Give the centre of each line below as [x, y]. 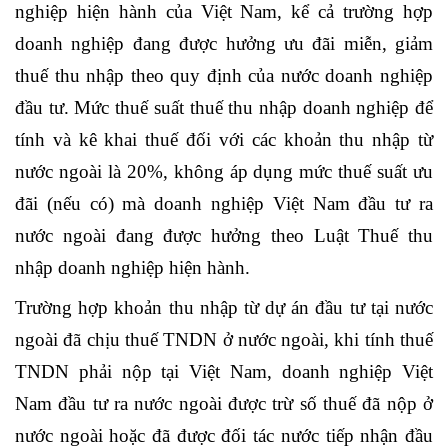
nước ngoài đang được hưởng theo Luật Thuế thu [224, 236]
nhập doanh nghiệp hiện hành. [132, 268]
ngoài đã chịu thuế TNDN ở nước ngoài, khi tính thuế [224, 340]
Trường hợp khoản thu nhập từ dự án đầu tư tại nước [224, 308]
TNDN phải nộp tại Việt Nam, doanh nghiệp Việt [224, 372]
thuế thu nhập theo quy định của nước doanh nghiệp [224, 76]
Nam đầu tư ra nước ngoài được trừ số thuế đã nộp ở [224, 404]
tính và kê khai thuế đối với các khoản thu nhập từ [224, 140]
